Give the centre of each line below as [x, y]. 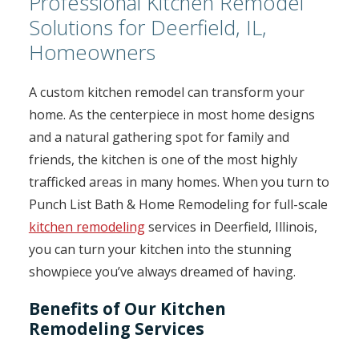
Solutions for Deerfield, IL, [147, 28]
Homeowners [92, 53]
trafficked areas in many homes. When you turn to [179, 182]
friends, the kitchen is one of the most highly [163, 160]
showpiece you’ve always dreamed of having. [162, 272]
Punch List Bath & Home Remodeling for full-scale [178, 205]
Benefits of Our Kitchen [127, 309]
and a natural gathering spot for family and [159, 137]
